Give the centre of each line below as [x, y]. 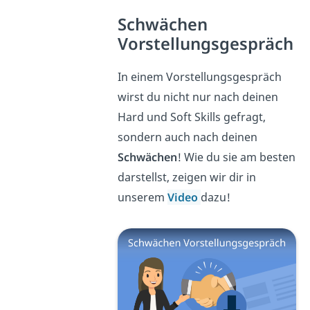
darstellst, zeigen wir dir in [187, 177]
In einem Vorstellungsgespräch [200, 77]
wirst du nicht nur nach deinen [198, 97]
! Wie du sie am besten [237, 157]
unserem [143, 198]
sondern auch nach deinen [188, 137]
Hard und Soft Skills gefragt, [192, 117]
